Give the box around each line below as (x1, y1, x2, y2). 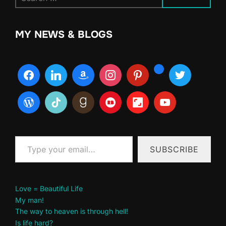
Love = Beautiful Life (15, 184, 83, 193)
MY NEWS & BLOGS (15, 28, 112, 41)
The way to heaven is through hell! (15, 207, 128, 216)
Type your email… (15, 131, 38, 140)
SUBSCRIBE (150, 144, 199, 154)
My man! (15, 195, 44, 204)
